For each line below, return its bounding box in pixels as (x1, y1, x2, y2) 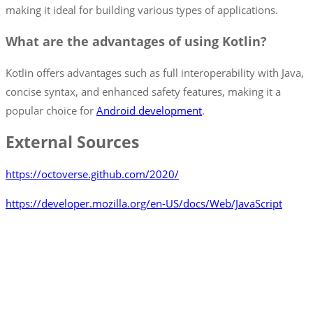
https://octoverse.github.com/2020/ (6, 166, 179, 181)
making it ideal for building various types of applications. (6, 3, 278, 17)
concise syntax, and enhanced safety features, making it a (6, 84, 281, 99)
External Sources (6, 131, 139, 154)
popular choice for (6, 103, 96, 117)
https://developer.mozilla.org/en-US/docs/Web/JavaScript (6, 196, 282, 210)
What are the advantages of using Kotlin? (6, 33, 267, 50)
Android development (96, 103, 202, 117)
